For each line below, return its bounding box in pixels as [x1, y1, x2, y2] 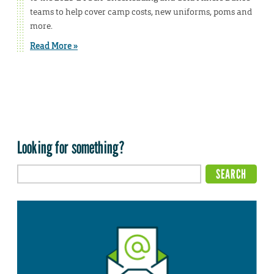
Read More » [30, 40, 78, 52]
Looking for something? [17, 137, 125, 158]
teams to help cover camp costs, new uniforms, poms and [30, 6, 252, 18]
